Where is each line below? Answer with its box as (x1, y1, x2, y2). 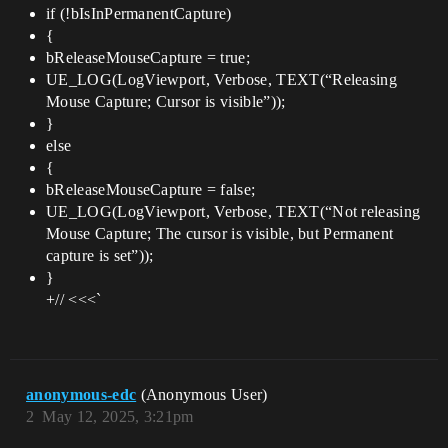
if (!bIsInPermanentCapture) (46, 5, 232, 22)
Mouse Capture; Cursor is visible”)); (46, 93, 286, 110)
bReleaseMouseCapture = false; (46, 181, 256, 198)
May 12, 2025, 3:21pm (42, 408, 194, 425)
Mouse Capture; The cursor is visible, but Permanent (46, 225, 394, 242)
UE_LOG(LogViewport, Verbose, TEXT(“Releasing (46, 71, 398, 88)
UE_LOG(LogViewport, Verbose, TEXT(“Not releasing (46, 203, 421, 220)
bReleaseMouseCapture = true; (46, 49, 250, 66)
